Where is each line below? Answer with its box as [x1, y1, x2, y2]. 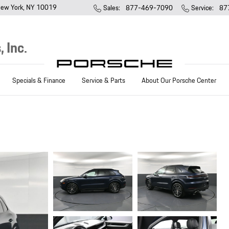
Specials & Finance [12, 75, 65, 86]
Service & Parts [82, 75, 125, 86]
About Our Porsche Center [142, 75, 216, 86]
